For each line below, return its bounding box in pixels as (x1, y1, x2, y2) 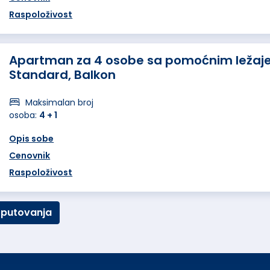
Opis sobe (9, 133, 54, 145)
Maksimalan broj (23, 96, 94, 108)
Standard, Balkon (9, 66, 116, 83)
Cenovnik (9, 149, 51, 162)
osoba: (9, 109, 40, 121)
